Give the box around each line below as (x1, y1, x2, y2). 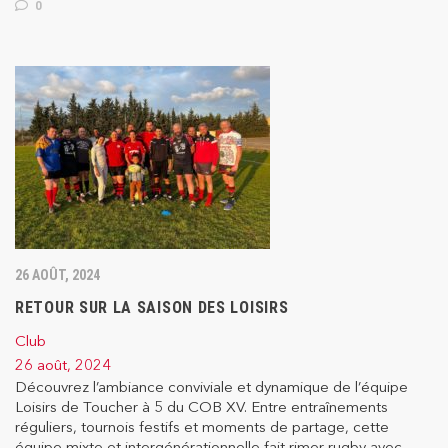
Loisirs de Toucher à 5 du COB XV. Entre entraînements (15, 397, 388, 417)
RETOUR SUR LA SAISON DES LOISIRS (15, 298, 289, 318)
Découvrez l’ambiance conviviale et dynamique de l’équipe (15, 377, 408, 397)
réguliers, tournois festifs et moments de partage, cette (15, 417, 389, 437)
